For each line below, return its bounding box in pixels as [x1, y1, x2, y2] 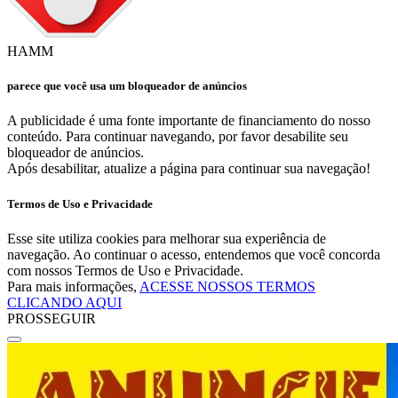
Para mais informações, [7, 278, 139, 294]
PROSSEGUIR [7, 310, 96, 326]
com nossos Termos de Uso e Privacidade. [7, 262, 243, 278]
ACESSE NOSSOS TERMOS [139, 278, 315, 294]
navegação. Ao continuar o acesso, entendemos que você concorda [7, 246, 380, 262]
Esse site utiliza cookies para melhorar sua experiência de [7, 230, 326, 246]
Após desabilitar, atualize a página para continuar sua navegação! [7, 161, 370, 177]
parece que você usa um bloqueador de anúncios [7, 79, 247, 93]
